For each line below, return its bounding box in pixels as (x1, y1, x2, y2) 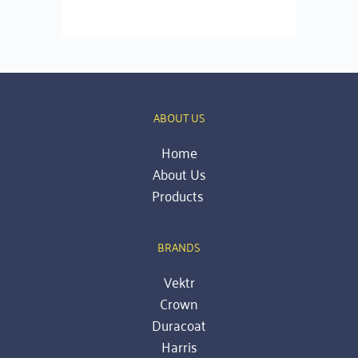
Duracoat (152, 312, 206, 338)
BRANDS (157, 237, 201, 257)
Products (151, 182, 207, 209)
